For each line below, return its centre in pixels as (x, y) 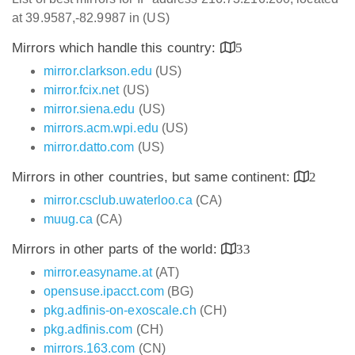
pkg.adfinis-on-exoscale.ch (120, 310)
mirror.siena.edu (90, 109)
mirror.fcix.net (82, 90)
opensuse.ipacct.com (104, 291)
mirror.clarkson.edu (98, 71)
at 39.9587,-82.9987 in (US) (91, 18)
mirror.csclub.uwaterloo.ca (118, 200)
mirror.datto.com (89, 147)
